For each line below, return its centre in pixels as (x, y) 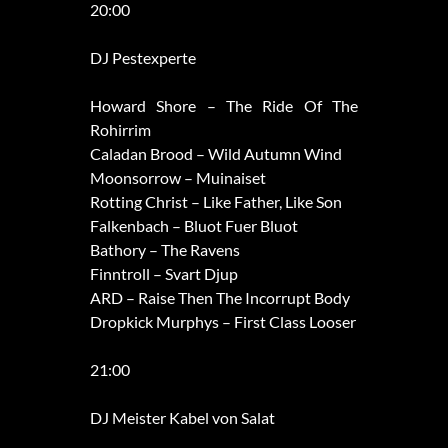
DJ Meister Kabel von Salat (182, 418)
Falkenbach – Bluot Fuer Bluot (193, 226)
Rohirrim (120, 130)
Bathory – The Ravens (164, 250)
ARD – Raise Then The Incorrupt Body (219, 298)
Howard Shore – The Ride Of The (224, 106)
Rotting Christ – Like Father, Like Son (215, 202)
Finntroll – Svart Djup (163, 274)
